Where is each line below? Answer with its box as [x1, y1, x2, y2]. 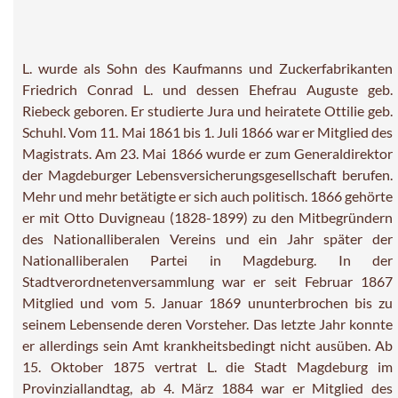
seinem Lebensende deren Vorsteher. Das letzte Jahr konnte [22, 314, 393, 332]
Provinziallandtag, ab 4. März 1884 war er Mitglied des [22, 378, 393, 396]
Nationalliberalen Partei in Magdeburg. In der [22, 251, 393, 268]
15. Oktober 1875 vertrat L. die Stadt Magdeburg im [22, 357, 393, 375]
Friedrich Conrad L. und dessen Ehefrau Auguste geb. [22, 80, 393, 98]
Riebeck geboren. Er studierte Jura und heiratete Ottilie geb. [22, 101, 393, 119]
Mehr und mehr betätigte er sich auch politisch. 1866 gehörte [22, 187, 393, 204]
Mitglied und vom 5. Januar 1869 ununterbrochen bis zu [22, 293, 393, 311]
